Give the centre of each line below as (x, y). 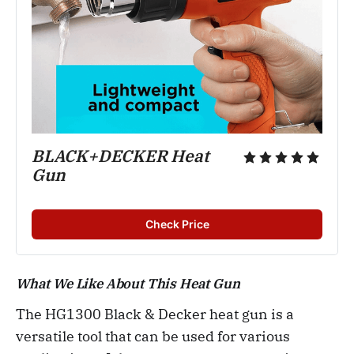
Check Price (177, 224)
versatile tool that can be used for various (153, 336)
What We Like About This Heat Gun (128, 283)
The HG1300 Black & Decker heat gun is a (155, 314)
